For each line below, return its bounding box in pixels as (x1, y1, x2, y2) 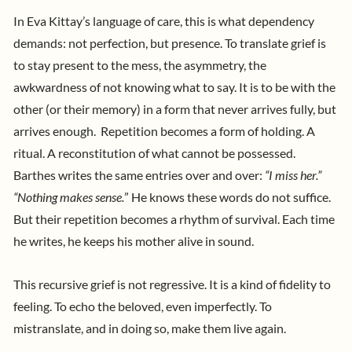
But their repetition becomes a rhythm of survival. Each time (13, 211, 335, 226)
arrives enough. (13, 123, 101, 138)
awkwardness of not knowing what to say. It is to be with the (13, 79, 335, 94)
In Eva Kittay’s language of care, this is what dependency (13, 13, 314, 28)
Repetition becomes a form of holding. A (101, 123, 315, 138)
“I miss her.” (265, 167, 321, 182)
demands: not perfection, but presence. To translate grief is (13, 35, 326, 50)
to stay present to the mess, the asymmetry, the (13, 57, 266, 72)
